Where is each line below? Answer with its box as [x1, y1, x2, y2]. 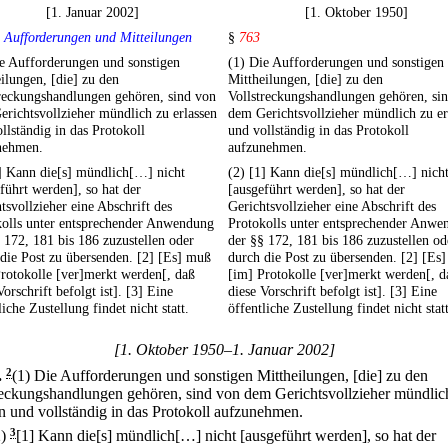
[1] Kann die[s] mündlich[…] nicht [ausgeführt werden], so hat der [16, 426, 436, 444]
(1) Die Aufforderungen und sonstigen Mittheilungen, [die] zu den [12, 367, 428, 385]
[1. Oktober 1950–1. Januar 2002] [113, 341, 335, 359]
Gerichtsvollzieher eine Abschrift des [228, 198, 436, 215]
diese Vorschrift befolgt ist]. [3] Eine [228, 283, 437, 300]
